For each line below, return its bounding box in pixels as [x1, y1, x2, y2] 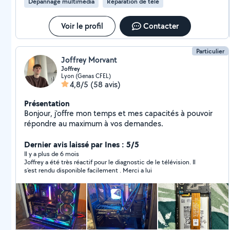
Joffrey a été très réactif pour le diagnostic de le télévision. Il [24, 158, 196, 166]
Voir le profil [61, 21, 104, 31]
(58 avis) [90, 79, 121, 90]
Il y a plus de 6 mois [24, 149, 79, 158]
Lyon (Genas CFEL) [61, 72, 111, 80]
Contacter [143, 21, 179, 31]
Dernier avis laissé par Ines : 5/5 [24, 139, 139, 150]
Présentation [24, 98, 70, 109]
